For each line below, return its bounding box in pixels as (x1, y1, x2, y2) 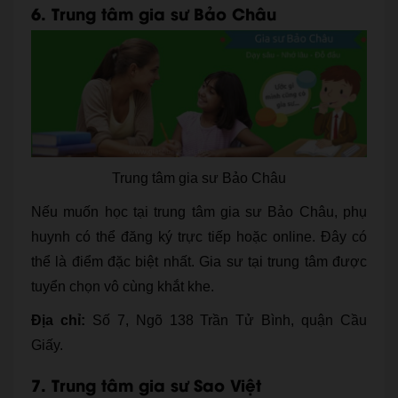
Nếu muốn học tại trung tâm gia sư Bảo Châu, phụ (31, 204, 367, 220)
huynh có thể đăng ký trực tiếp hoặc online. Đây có (31, 229, 367, 245)
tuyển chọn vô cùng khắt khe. (31, 279, 214, 295)
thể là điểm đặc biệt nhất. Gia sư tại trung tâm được (31, 254, 367, 270)
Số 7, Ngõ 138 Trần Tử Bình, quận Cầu (84, 313, 368, 329)
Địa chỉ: (31, 313, 85, 329)
